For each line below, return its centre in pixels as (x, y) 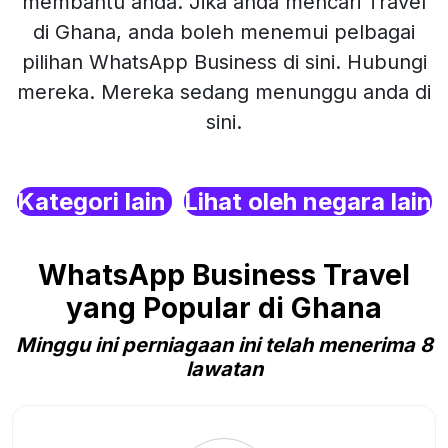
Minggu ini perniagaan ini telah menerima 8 (224, 345)
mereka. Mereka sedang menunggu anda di (224, 92)
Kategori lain (94, 201)
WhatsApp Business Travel (224, 275)
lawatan (224, 369)
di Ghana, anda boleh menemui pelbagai (224, 32)
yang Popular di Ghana (224, 308)
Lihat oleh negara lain (307, 201)
